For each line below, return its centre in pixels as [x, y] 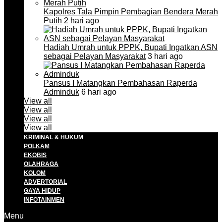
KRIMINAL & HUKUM [54, 137]
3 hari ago [164, 56]
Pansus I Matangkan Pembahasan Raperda [120, 83]
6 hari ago [98, 92]
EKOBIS [35, 155]
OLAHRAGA [41, 164]
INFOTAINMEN [44, 200]
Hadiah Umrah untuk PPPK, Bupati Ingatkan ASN [131, 47]
